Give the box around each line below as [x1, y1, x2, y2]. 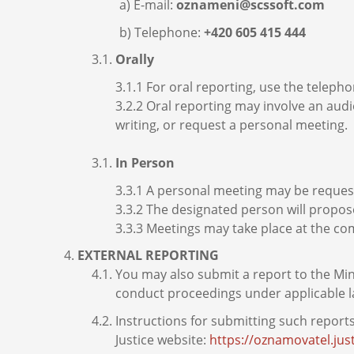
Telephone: [134, 23, 204, 41]
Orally [115, 51, 154, 69]
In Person [115, 153, 175, 171]
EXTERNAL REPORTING [77, 247, 219, 265]
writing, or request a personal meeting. [115, 115, 348, 134]
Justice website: [115, 330, 209, 348]
